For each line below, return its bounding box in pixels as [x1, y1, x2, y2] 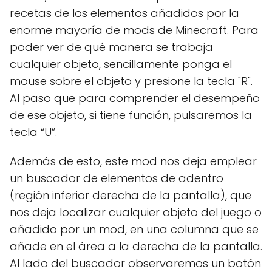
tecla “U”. [10, 124, 57, 140]
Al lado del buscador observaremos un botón [10, 255, 261, 271]
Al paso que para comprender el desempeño [10, 90, 260, 106]
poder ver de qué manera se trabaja [10, 39, 213, 55]
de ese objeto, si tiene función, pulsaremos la [10, 107, 252, 123]
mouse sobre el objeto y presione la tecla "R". [10, 73, 253, 89]
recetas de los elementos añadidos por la [10, 5, 239, 21]
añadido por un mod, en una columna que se [10, 221, 259, 237]
